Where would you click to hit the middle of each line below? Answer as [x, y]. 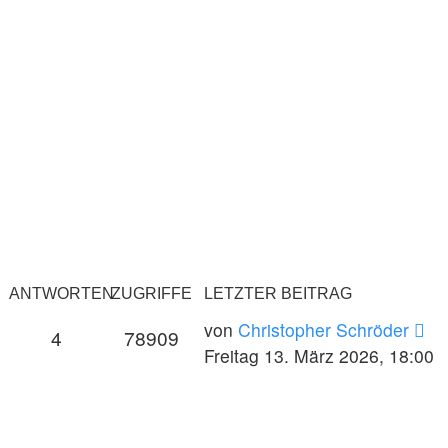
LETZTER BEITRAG [278, 293]
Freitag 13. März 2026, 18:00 [319, 355]
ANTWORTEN [61, 293]
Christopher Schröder [323, 329]
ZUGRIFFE [151, 293]
